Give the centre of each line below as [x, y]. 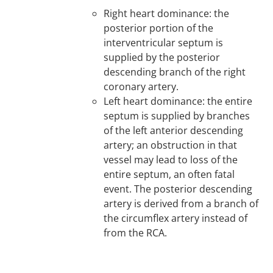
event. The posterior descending [178, 189]
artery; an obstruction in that [171, 145]
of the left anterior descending [174, 130]
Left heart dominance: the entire [178, 101]
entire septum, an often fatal [169, 174]
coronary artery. [141, 87]
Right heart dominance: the [167, 13]
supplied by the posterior [162, 57]
